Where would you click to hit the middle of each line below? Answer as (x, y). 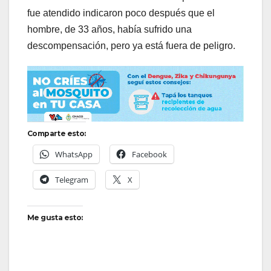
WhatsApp (74, 155)
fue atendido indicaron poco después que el (121, 13)
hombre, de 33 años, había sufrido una (109, 30)
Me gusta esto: (55, 218)
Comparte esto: (57, 134)
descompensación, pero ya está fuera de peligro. (131, 46)
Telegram (72, 180)
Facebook (149, 155)
